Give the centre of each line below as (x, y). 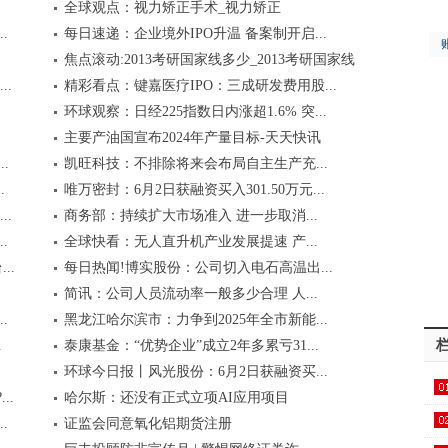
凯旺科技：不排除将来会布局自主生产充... (195, 163)
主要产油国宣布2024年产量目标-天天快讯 (192, 137)
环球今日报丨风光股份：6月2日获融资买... (195, 371)
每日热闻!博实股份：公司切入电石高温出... (198, 267)
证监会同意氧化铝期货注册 (147, 423)
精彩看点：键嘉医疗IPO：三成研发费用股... (200, 85)
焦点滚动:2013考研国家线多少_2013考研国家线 (209, 59)
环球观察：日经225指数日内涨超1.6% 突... (195, 111)
